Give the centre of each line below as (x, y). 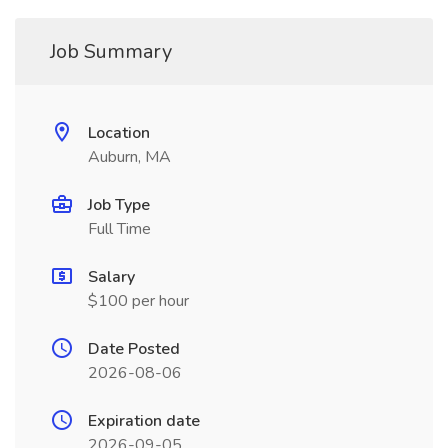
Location (119, 133)
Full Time (119, 229)
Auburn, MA (129, 157)
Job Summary (111, 51)
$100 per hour (138, 301)
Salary (111, 277)
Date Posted (134, 349)
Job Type (119, 205)
